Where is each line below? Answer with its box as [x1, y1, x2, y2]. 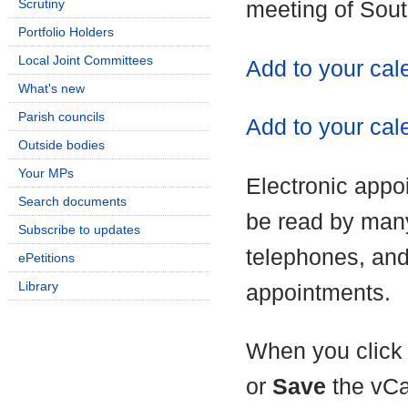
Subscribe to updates [18, 222, 140, 237]
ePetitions [18, 250, 75, 265]
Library [18, 279, 58, 293]
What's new [18, 81, 85, 96]
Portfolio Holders [18, 25, 114, 39]
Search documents [18, 194, 127, 209]
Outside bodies [18, 138, 105, 152]
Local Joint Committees [18, 53, 153, 67]
